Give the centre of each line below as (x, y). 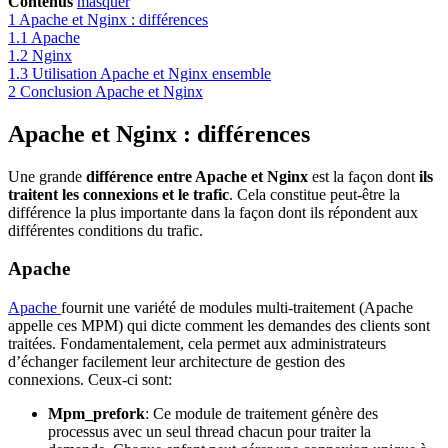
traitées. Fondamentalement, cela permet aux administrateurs (197, 344)
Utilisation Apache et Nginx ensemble (151, 73)
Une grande (45, 176)
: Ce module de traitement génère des (261, 414)
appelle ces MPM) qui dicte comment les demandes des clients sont (219, 326)
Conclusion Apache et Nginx (111, 91)
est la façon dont (363, 176)
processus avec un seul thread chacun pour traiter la (209, 432)
